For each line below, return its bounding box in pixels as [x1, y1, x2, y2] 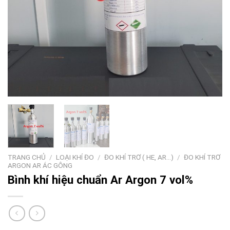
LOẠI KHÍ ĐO [56, 152, 94, 161]
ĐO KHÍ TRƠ [184, 152, 221, 161]
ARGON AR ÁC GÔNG [8, 161, 72, 169]
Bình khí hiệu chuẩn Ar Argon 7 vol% [8, 173, 193, 187]
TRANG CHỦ [8, 152, 46, 161]
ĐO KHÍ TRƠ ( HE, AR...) [104, 152, 174, 161]
